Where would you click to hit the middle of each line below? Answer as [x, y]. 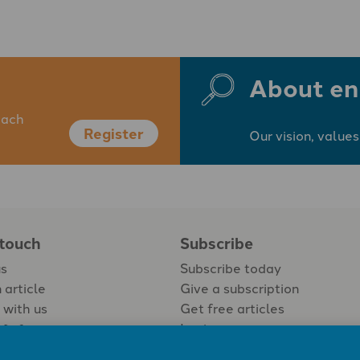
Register [114, 133]
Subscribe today [231, 268]
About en [303, 87]
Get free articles [232, 308]
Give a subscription [239, 288]
